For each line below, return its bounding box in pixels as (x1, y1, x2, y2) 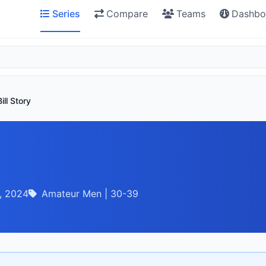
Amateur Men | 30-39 (42, 187, 138, 199)
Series (52, 7, 80, 20)
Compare (106, 7, 148, 20)
